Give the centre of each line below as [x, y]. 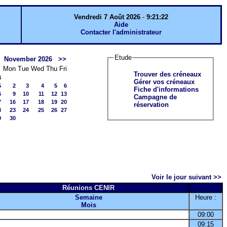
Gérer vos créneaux [164, 82]
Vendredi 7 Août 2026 [107, 17]
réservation [151, 104]
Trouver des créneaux [167, 74]
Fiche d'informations [166, 89]
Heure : [206, 197]
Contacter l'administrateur [121, 32]
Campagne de [155, 97]
